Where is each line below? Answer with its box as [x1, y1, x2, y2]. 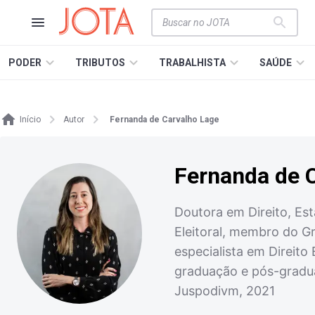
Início [20, 115, 41, 124]
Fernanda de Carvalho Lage [110, 115, 219, 124]
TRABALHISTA [159, 57, 226, 68]
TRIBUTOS [75, 57, 125, 68]
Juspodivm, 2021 [174, 283, 275, 298]
